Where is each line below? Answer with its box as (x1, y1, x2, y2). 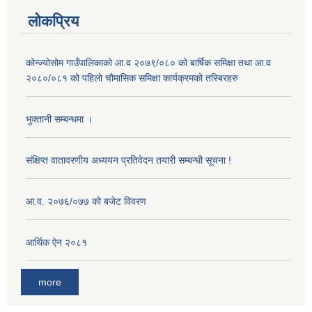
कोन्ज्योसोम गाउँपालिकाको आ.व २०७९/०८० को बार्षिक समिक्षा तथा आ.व (26, 57, 271, 69)
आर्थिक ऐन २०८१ (26, 237, 87, 249)
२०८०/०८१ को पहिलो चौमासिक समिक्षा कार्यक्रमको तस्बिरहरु (26, 72, 238, 84)
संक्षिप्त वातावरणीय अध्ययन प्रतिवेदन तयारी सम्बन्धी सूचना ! (26, 155, 231, 166)
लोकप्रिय (28, 13, 79, 31)
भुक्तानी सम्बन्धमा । (26, 114, 93, 125)
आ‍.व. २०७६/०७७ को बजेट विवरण (26, 196, 146, 208)
